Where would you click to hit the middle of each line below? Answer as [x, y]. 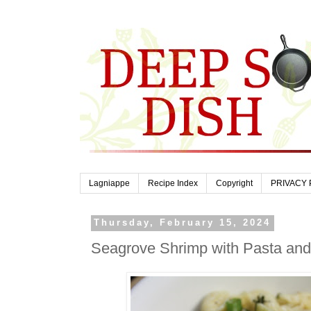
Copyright [234, 184]
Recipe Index [173, 184]
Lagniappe [109, 184]
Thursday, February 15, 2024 [183, 223]
